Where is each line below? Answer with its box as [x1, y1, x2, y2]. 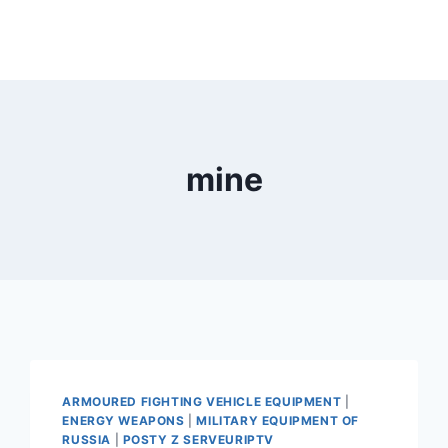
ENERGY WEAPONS [62, 413, 185, 428]
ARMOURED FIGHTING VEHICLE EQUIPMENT [62, 394, 342, 409]
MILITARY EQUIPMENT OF [196, 413, 359, 428]
